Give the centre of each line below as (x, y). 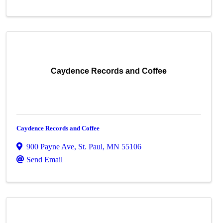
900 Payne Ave (51, 147)
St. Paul (91, 147)
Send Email (45, 160)
